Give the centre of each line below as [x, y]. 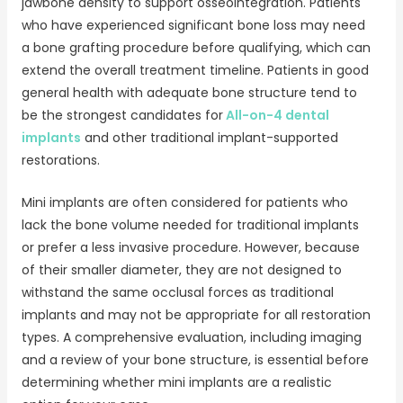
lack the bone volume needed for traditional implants [190, 225]
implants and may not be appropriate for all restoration [196, 315]
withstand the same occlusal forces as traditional [177, 293]
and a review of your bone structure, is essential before [195, 360]
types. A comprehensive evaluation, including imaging [191, 338]
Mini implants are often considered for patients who [184, 203]
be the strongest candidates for [122, 115]
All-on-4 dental [276, 115]
